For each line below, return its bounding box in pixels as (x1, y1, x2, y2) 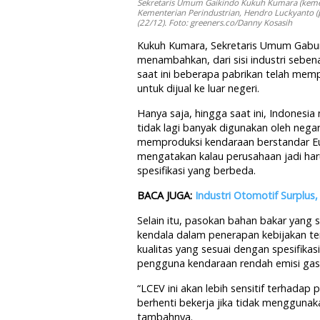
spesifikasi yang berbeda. (137, 163, 256, 177)
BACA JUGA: (137, 188, 195, 202)
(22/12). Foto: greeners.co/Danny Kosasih (137, 16, 292, 28)
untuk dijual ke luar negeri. (137, 81, 259, 95)
